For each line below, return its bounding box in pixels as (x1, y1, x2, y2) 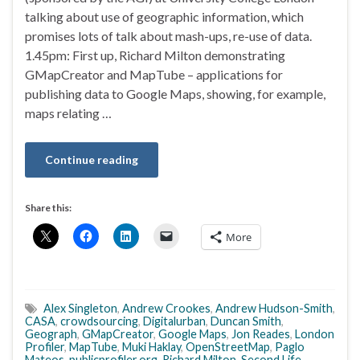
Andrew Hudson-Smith (215, 301, 333, 315)
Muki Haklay (122, 339, 181, 354)
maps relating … (25, 104, 112, 121)
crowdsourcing (60, 313, 138, 328)
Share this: (25, 201, 72, 214)
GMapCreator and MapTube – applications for (25, 66, 283, 82)
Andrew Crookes (122, 301, 211, 315)
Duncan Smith (211, 313, 281, 328)
